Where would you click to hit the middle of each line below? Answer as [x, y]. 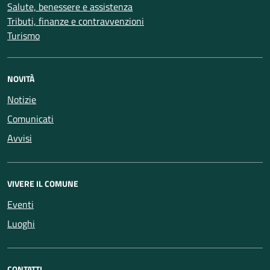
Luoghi [21, 224]
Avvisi [20, 138]
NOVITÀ [21, 79]
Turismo [24, 36]
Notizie [22, 99]
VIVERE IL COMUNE [43, 184]
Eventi [20, 204]
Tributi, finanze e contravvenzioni [76, 21]
